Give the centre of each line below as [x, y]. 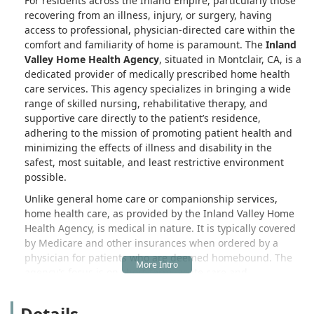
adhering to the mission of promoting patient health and [158, 132]
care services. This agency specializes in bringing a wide [158, 88]
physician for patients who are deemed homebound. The [158, 257]
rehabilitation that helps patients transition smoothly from [162, 287]
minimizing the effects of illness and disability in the [148, 147]
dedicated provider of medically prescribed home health [157, 74]
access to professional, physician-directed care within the [160, 29]
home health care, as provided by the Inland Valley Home [159, 213]
